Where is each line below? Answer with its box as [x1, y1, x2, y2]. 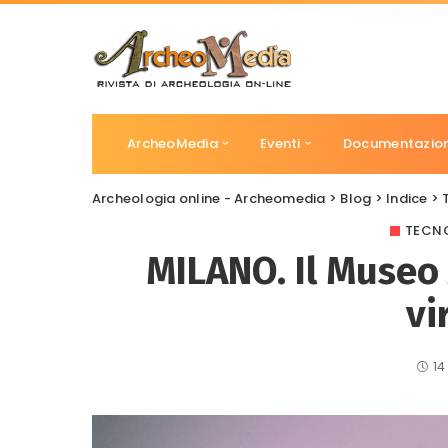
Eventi [260, 134, 301, 153]
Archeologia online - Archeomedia [92, 189, 326, 208]
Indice [386, 189, 428, 208]
